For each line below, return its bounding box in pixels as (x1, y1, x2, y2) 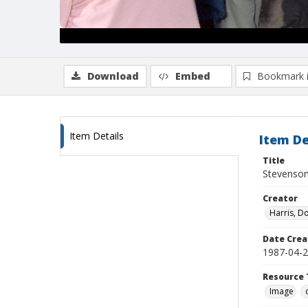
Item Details (69, 129, 124, 142)
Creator (263, 192, 298, 204)
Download (87, 69, 139, 82)
